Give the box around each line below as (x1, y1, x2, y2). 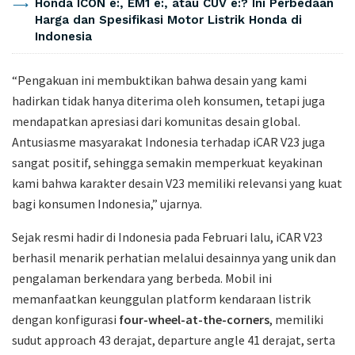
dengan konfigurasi (12, 311, 119, 328)
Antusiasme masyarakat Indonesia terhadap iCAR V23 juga (12, 134, 325, 151)
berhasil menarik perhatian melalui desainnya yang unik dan (12, 250, 336, 266)
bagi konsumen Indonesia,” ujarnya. (12, 196, 202, 212)
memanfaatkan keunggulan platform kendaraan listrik (12, 291, 311, 307)
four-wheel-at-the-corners (119, 311, 269, 328)
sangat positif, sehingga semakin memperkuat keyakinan (12, 155, 323, 171)
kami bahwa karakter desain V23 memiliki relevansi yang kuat (12, 175, 342, 192)
